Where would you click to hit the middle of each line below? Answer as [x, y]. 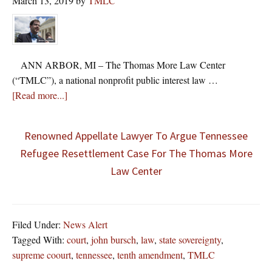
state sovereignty [190, 239]
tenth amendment [150, 254]
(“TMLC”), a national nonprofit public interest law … [115, 80]
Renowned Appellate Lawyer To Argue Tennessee [136, 135]
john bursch [114, 239]
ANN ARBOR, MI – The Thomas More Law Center [119, 64]
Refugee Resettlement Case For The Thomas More [136, 153]
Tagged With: [39, 239]
